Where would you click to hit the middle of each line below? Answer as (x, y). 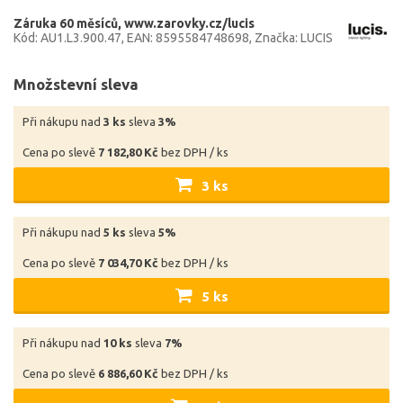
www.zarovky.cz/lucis (189, 24)
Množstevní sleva (76, 85)
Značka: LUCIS (294, 38)
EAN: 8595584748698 (188, 38)
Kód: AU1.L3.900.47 (67, 38)
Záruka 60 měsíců (66, 24)
